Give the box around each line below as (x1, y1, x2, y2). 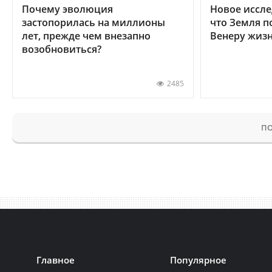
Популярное (170, 253, 227, 266)
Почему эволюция (22, 2, 113, 16)
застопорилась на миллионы (22, 15, 165, 29)
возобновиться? (22, 42, 101, 56)
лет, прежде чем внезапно (22, 29, 151, 42)
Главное (36, 253, 75, 266)
